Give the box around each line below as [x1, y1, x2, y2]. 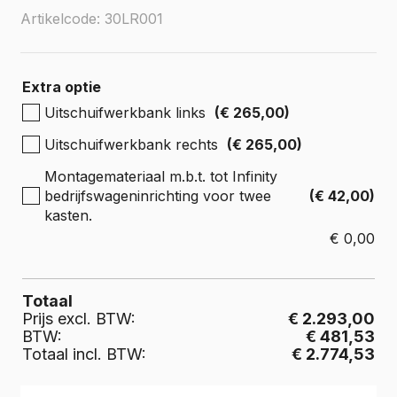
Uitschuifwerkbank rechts [44, 136, 218, 153]
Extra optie [22, 78, 101, 96]
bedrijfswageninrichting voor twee [44, 187, 271, 205]
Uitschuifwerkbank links [44, 104, 206, 121]
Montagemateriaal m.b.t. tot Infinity [44, 167, 277, 185]
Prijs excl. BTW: [22, 309, 136, 328]
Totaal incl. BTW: [22, 345, 146, 363]
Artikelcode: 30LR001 [20, 10, 163, 27]
